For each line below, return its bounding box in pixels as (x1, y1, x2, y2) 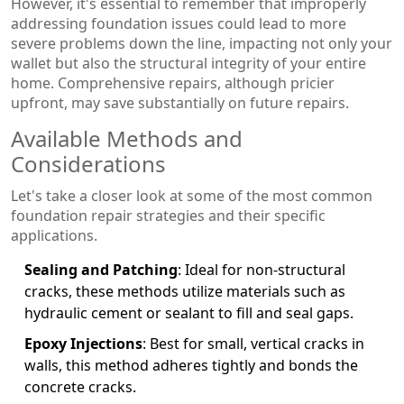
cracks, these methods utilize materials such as (24, 280, 345, 301)
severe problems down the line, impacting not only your (11, 32, 392, 53)
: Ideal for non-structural (178, 259, 345, 280)
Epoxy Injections (24, 333, 142, 353)
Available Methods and (11, 123, 243, 153)
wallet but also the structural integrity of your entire (11, 52, 366, 73)
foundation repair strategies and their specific (11, 205, 326, 225)
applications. (11, 225, 97, 245)
